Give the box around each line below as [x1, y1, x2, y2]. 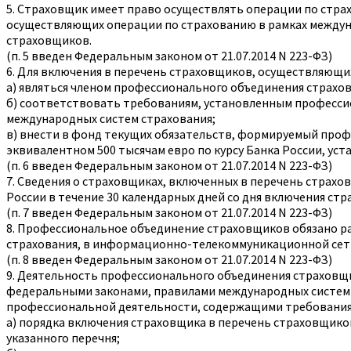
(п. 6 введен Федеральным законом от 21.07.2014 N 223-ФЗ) [6, 157, 332, 173]
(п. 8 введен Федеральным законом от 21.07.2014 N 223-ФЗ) [6, 251, 332, 267]
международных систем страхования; [6, 110, 215, 126]
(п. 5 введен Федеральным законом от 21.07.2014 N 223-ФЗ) [6, 47, 332, 63]
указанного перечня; [6, 329, 120, 346]
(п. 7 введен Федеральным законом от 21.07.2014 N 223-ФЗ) [6, 204, 332, 220]
